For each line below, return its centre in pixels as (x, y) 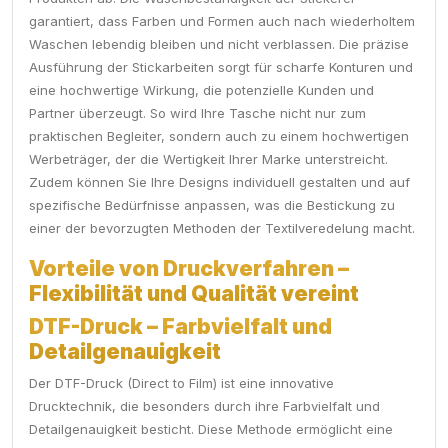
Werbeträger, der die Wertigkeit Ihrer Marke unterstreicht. (208, 159)
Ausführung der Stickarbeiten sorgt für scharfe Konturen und (221, 67)
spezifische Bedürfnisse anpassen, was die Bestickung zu (212, 205)
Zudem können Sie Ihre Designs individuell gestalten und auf (219, 182)
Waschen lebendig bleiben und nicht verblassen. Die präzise (219, 44)
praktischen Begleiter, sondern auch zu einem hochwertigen (219, 136)
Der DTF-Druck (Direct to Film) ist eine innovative (181, 383)
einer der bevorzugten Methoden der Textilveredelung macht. (222, 228)
